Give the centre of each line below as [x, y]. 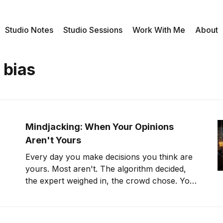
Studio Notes [29, 30]
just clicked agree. [59, 192]
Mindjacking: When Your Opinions [100, 126]
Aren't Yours [54, 140]
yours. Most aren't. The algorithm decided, [106, 168]
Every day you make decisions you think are [109, 157]
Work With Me [159, 30]
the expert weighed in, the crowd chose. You [110, 180]
